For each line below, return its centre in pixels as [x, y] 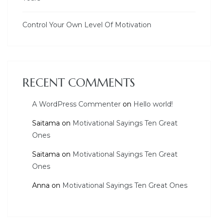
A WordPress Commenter [76, 104]
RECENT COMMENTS [79, 82]
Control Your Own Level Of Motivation [87, 25]
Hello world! [153, 104]
